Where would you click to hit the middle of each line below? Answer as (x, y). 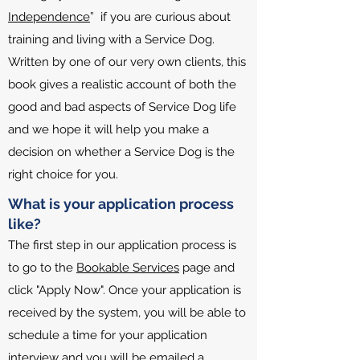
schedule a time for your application (108, 335)
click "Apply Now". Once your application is (125, 290)
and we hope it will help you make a (108, 129)
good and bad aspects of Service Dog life (122, 107)
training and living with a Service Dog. (111, 39)
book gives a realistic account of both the (122, 84)
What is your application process (121, 204)
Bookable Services (128, 268)
